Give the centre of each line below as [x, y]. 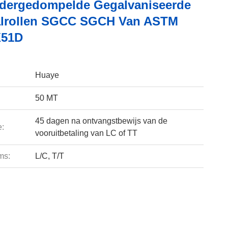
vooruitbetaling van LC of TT [86, 133]
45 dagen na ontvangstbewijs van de [101, 121]
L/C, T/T [49, 156]
